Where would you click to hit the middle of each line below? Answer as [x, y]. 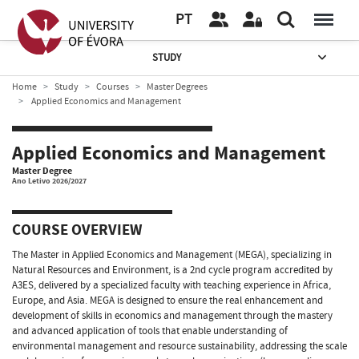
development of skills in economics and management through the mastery [172, 315]
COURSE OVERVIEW [77, 230]
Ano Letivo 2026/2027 [49, 181]
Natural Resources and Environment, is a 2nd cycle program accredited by [172, 270]
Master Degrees [177, 87]
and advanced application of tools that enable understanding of [150, 331]
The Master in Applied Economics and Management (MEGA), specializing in [172, 254]
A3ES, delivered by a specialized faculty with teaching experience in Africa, [171, 285]
